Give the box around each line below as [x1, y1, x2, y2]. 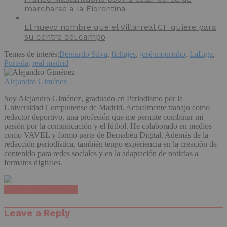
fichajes [111, 50, 136, 59]
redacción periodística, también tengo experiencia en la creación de [4, 140, 217, 149]
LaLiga [190, 50, 213, 59]
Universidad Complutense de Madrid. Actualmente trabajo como [4, 103, 210, 112]
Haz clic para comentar [4, 185, 78, 195]
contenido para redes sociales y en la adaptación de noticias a [4, 149, 198, 158]
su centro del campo [24, 32, 105, 42]
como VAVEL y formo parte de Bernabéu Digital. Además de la [4, 131, 208, 140]
